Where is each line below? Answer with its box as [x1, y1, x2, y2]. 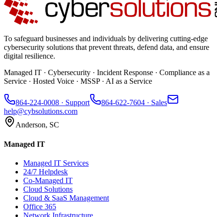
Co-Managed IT [23, 176, 73, 185]
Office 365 [23, 202, 56, 211]
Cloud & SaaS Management [23, 193, 109, 202]
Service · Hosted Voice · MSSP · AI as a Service [4, 77, 152, 86]
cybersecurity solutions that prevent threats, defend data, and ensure [4, 43, 209, 52]
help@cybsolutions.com [4, 107, 77, 116]
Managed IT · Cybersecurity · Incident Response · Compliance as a [4, 68, 210, 77]
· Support [61, 98, 90, 107]
